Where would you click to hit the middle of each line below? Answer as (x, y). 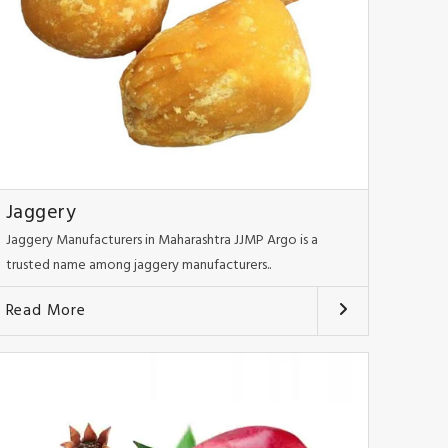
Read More (45, 311)
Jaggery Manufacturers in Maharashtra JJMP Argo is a (161, 241)
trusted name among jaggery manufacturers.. (138, 266)
